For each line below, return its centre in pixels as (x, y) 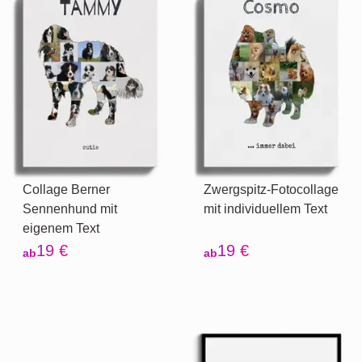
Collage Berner (66, 189)
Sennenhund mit (70, 209)
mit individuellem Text (265, 209)
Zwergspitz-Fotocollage (271, 189)
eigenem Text (61, 228)
